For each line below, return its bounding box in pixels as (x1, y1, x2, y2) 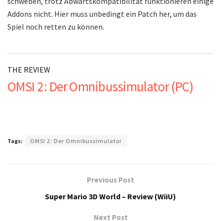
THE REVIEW (7, 64, 50, 74)
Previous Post (87, 175, 134, 184)
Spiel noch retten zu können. (7, 21, 104, 32)
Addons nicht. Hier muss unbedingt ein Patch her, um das (7, 8, 197, 19)
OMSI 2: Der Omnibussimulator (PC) (7, 77, 194, 95)
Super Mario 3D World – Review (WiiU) (45, 191, 176, 201)
